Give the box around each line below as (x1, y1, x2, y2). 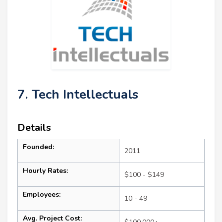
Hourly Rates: (23, 166, 68, 175)
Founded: (23, 142, 54, 152)
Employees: (23, 189, 60, 199)
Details (17, 120, 51, 134)
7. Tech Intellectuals (17, 85, 138, 103)
